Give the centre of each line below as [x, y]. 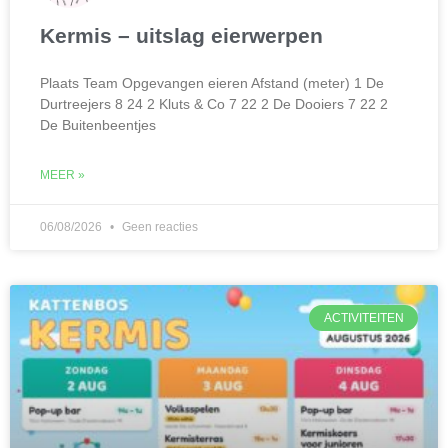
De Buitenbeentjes [98, 125]
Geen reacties [158, 227]
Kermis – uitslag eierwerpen [181, 35]
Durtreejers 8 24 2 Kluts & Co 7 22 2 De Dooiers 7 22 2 [214, 104]
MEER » [62, 175]
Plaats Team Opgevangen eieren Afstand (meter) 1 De [212, 83]
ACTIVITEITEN [363, 318]
